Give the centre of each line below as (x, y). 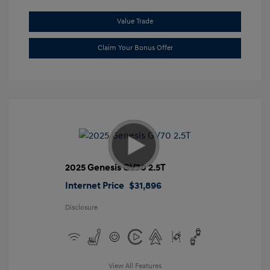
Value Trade (135, 22)
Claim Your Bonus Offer (135, 48)
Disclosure (81, 208)
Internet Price (94, 186)
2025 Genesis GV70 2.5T (115, 168)
